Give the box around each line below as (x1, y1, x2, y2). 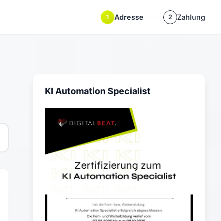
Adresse (114, 13, 144, 22)
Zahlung (177, 13, 205, 22)
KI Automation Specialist (45, 86, 150, 97)
